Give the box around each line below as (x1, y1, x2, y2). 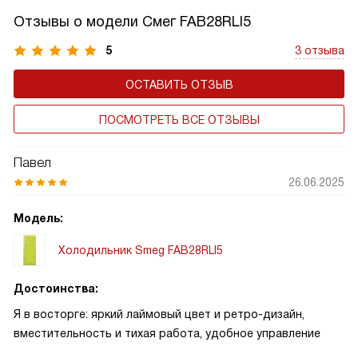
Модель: (14, 212, 63, 225)
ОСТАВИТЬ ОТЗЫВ (125, 78, 233, 91)
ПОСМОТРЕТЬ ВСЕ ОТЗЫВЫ (98, 113, 260, 126)
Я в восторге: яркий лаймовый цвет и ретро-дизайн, (14, 308, 304, 320)
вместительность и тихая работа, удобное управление (14, 327, 320, 340)
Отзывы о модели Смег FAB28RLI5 (14, 14, 251, 30)
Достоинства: (14, 282, 98, 295)
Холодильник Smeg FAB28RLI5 (58, 243, 223, 257)
